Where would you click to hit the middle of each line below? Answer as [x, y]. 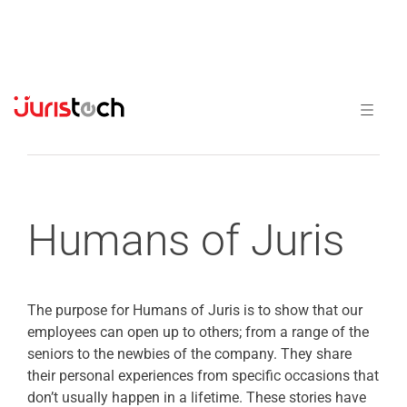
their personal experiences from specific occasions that [203, 376]
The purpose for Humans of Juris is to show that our [195, 311]
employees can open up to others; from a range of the [198, 333]
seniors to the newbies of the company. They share [189, 354]
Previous [291, 139]
